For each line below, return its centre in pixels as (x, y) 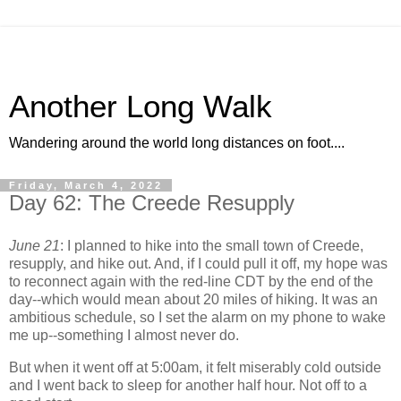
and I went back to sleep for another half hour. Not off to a (188, 385)
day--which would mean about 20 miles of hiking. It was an (193, 299)
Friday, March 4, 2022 (86, 185)
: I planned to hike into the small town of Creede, (212, 245)
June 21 (34, 245)
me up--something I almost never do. (126, 335)
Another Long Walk (141, 107)
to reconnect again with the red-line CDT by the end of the (191, 281)
